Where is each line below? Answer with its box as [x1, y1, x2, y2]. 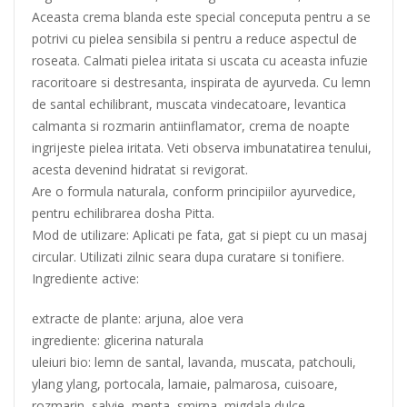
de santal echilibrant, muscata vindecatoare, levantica [32, 95, 346, 113]
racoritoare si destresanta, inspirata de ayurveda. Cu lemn [32, 74, 371, 91]
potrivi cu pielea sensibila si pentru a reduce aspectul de [32, 30, 357, 47]
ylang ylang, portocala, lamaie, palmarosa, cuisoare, [32, 375, 338, 392]
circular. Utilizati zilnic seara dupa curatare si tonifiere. [32, 248, 344, 265]
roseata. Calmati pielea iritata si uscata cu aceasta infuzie [32, 52, 368, 69]
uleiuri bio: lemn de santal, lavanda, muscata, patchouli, [32, 353, 356, 371]
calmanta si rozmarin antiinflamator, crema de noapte [32, 117, 350, 134]
